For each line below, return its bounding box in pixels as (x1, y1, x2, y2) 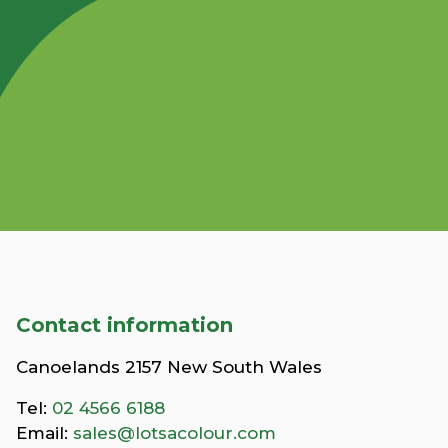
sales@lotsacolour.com (73, 422, 276, 443)
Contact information (16, 312, 233, 337)
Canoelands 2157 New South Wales (16, 356, 322, 377)
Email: (16, 422, 73, 443)
